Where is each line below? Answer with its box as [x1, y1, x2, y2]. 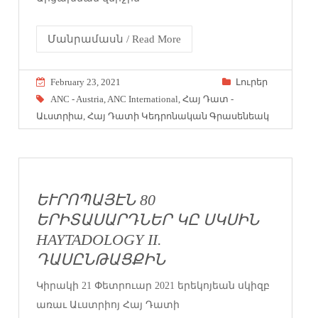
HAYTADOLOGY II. [36, 231, 163, 248]
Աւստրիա [36, 110, 84, 121]
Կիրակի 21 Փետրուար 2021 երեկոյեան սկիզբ [36, 280, 270, 291]
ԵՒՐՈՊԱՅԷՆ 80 [36, 191, 156, 209]
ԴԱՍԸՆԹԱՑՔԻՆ [36, 251, 166, 268]
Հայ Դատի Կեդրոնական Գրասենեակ [87, 110, 270, 121]
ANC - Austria [50, 93, 104, 104]
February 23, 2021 [50, 76, 121, 87]
